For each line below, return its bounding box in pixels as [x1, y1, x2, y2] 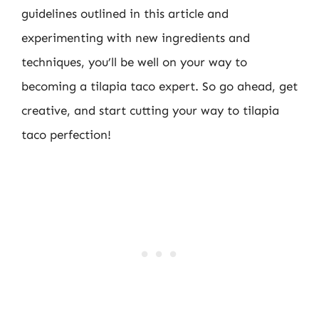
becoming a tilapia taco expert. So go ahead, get [21, 78, 298, 93]
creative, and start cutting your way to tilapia [21, 103, 279, 117]
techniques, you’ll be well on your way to [21, 54, 247, 69]
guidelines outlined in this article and [21, 6, 229, 21]
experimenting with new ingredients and [21, 30, 250, 45]
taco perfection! [21, 127, 111, 142]
